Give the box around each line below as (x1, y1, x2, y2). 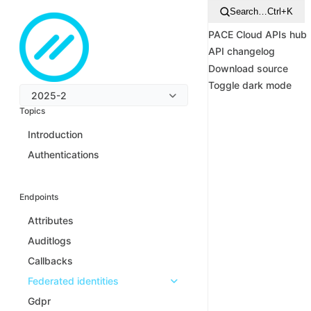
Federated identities (28, 275, 119, 287)
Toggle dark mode (208, 79, 292, 91)
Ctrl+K (267, 6, 293, 17)
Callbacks (28, 255, 73, 267)
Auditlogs (28, 235, 72, 246)
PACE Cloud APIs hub (208, 28, 307, 40)
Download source (208, 62, 288, 74)
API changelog (208, 45, 275, 57)
